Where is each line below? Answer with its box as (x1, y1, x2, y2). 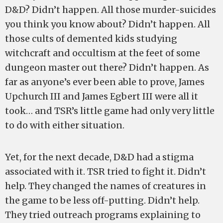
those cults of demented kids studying (5, 33, 177, 44)
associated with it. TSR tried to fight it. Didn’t (5, 166, 206, 177)
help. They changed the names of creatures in (5, 180, 206, 192)
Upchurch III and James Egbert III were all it (5, 91, 198, 102)
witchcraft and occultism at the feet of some (5, 47, 200, 59)
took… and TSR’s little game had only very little (5, 105, 215, 116)
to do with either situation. (5, 119, 124, 131)
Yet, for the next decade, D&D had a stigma (5, 151, 194, 163)
